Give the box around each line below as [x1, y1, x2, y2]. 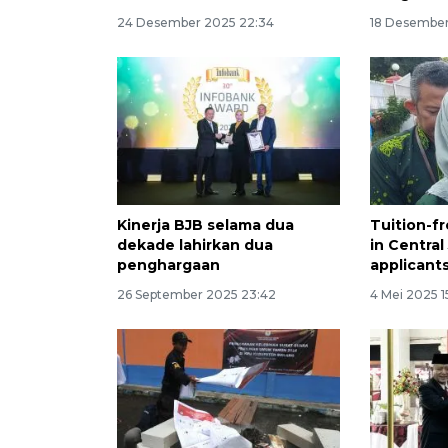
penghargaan [117, 256, 220, 275]
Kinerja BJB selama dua [117, 216, 294, 235]
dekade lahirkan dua [117, 236, 273, 255]
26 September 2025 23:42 [117, 287, 276, 303]
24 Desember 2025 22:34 [117, 14, 274, 30]
